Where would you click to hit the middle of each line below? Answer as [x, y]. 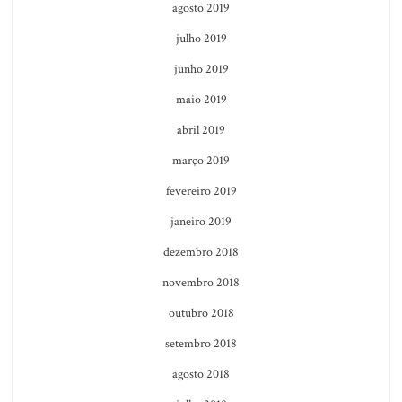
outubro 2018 [201, 313]
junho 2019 [201, 69]
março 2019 [201, 160]
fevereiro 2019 [201, 191]
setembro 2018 [201, 343]
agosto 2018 [201, 374]
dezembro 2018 [201, 252]
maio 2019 [201, 99]
